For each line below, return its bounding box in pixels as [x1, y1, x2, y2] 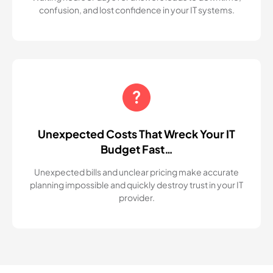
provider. [118, 192, 155, 203]
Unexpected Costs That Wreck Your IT [38, 127, 235, 141]
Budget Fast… [100, 142, 173, 156]
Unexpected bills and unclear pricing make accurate [34, 166, 239, 177]
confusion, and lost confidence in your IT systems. [38, 4, 235, 15]
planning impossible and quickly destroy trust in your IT [30, 179, 243, 190]
